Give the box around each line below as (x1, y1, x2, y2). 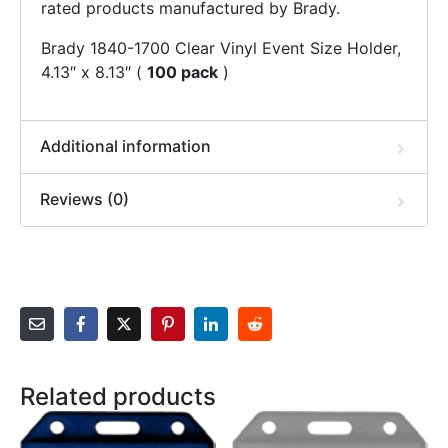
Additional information (40, 136, 212, 157)
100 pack (147, 62, 218, 83)
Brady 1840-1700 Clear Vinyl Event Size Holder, (41, 38, 401, 59)
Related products (20, 382, 216, 412)
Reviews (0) (40, 189, 130, 210)
